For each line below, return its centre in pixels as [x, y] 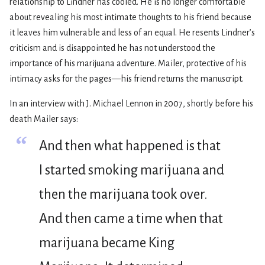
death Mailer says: [44, 119]
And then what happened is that [130, 146]
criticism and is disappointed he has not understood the [112, 48]
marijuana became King [107, 243]
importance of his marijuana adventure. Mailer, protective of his [128, 63]
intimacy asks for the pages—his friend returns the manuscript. [127, 78]
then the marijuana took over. [123, 194]
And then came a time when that [131, 218]
